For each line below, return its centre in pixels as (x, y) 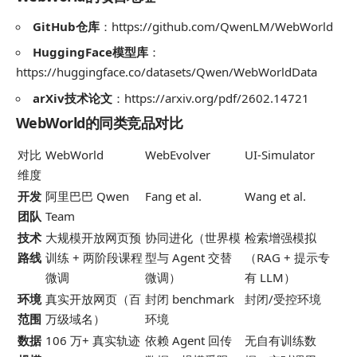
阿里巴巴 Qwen (87, 196)
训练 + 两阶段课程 (94, 257)
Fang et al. (173, 196)
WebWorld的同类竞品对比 (100, 123)
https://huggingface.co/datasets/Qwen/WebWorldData (167, 72)
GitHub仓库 (66, 26)
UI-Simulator (280, 154)
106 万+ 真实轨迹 (93, 340)
